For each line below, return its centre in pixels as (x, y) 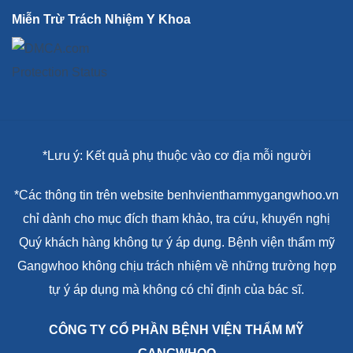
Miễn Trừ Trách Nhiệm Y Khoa (101, 20)
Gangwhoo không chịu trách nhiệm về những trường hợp (176, 266)
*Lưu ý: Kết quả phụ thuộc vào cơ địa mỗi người (176, 155)
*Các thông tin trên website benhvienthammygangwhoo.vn (176, 195)
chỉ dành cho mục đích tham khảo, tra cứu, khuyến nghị (176, 219)
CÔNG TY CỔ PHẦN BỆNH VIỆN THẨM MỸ (176, 330)
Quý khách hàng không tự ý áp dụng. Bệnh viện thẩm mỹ (176, 243)
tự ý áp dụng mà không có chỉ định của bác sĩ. (176, 290)
